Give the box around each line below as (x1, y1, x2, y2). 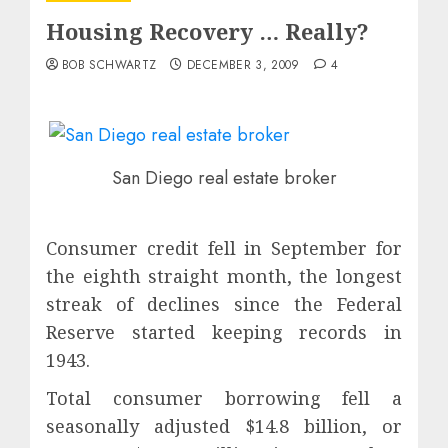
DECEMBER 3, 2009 (187, 56, 300, 74)
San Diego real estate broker (111, 164, 337, 191)
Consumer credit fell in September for (46, 236, 402, 261)
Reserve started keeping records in (46, 320, 402, 345)
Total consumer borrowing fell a (46, 386, 402, 411)
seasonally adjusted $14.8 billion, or (46, 414, 402, 439)
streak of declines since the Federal (46, 292, 402, 317)
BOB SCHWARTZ (62, 56, 157, 74)
